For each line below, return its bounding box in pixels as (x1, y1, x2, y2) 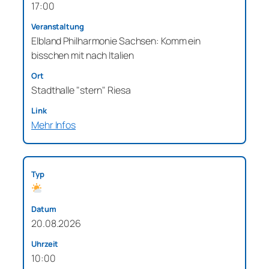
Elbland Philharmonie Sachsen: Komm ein (31, 34, 201, 47)
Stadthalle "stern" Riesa (31, 83, 131, 97)
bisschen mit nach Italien (31, 48, 134, 62)
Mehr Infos (31, 118, 76, 131)
